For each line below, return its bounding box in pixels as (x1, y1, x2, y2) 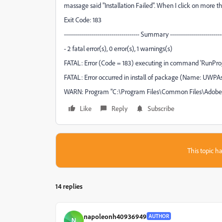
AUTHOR (149, 213, 169, 220)
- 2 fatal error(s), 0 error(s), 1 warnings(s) (64, 44, 172, 53)
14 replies (55, 182, 83, 190)
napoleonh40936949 (84, 212, 147, 221)
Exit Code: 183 (64, 15, 102, 24)
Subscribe (148, 104, 174, 112)
